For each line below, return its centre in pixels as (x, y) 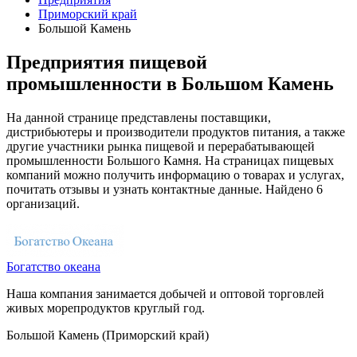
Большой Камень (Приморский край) (108, 335)
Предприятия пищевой (107, 62)
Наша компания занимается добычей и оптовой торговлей (165, 293)
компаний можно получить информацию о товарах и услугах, (175, 175)
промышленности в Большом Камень (170, 83)
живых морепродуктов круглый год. (106, 308)
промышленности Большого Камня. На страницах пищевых (170, 160)
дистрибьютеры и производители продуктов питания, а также (176, 131)
